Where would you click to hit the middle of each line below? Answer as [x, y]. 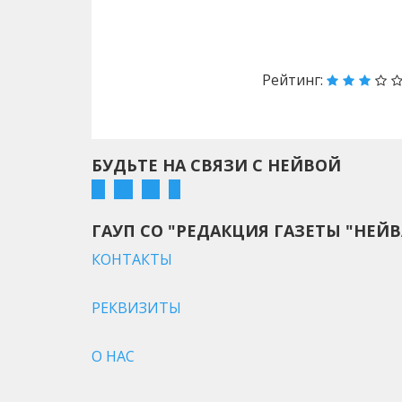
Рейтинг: [294, 79]
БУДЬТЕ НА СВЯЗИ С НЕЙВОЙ [216, 165]
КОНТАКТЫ [132, 259]
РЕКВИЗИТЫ [136, 307]
